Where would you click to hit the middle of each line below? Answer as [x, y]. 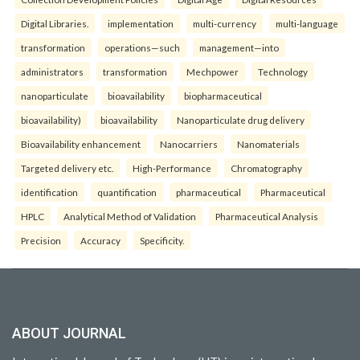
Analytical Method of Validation [130, 217]
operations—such [142, 48]
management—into [239, 48]
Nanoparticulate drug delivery [241, 120]
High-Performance [172, 168]
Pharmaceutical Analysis [267, 217]
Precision [41, 241]
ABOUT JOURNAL [69, 333]
